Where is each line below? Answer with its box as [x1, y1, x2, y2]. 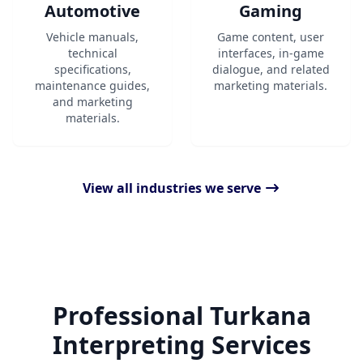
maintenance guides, [35, 78, 150, 93]
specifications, [53, 62, 131, 77]
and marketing [52, 94, 133, 109]
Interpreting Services [52, 328, 311, 361]
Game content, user [217, 29, 324, 45]
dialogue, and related [211, 62, 330, 77]
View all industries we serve [83, 179, 261, 197]
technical [67, 45, 117, 61]
